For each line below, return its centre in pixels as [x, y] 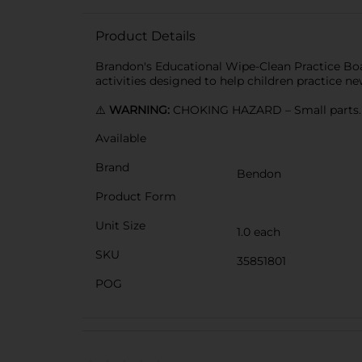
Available [121, 138]
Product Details [145, 36]
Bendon [259, 174]
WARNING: [141, 110]
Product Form [136, 196]
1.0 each [259, 232]
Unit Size [120, 225]
